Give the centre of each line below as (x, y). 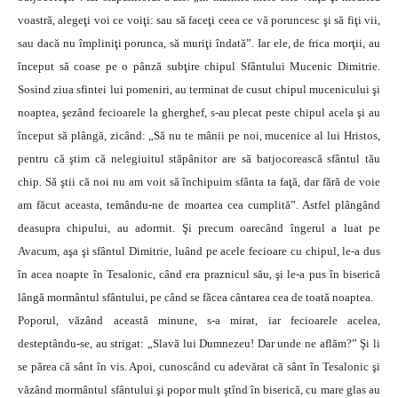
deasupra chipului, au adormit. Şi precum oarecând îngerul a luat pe (199, 228)
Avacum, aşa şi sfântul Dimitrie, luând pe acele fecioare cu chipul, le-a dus (199, 251)
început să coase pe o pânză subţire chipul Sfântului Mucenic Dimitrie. (199, 67)
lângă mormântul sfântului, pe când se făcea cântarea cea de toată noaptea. (195, 298)
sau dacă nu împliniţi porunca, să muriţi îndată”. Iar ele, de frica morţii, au (199, 44)
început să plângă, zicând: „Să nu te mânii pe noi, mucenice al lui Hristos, (199, 136)
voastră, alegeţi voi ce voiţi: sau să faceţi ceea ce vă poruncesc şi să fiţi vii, (199, 20)
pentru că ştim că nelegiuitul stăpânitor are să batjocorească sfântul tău (199, 159)
